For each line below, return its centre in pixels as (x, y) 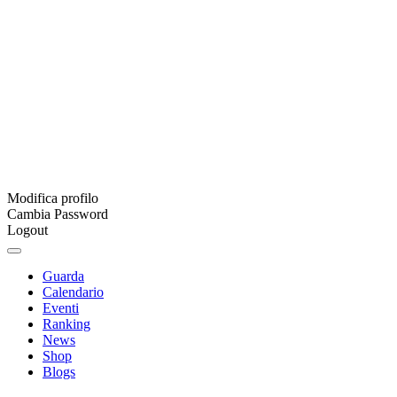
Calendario (73, 292)
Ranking (66, 324)
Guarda (63, 276)
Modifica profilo (53, 198)
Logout (27, 230)
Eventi (61, 308)
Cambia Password (58, 214)
